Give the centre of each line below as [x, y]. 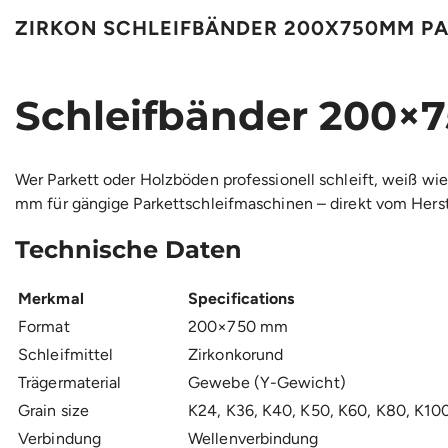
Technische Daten [128, 250]
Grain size [53, 411]
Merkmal [51, 299]
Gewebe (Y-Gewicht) [267, 383]
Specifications [241, 299]
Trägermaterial [70, 383]
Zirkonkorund [236, 355]
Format [44, 327]
